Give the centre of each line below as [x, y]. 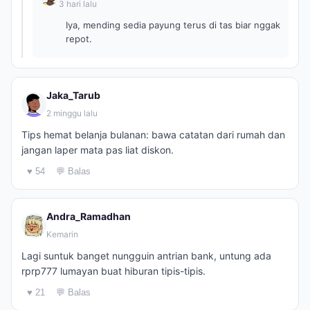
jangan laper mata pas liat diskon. [98, 150]
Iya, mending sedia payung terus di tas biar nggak [173, 25]
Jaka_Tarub [73, 95]
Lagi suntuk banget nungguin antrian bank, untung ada [146, 256]
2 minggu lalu [72, 113]
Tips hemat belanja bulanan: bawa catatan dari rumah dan [153, 135]
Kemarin [62, 234]
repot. [79, 39]
